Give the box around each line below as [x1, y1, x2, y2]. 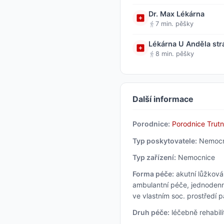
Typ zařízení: [132, 152, 176, 161]
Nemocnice [176, 152, 215, 161]
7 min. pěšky [155, 20, 193, 28]
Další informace [132, 93, 193, 104]
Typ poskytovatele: [132, 136, 197, 145]
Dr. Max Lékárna [148, 9, 204, 18]
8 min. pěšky [155, 50, 194, 58]
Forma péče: [132, 169, 174, 178]
